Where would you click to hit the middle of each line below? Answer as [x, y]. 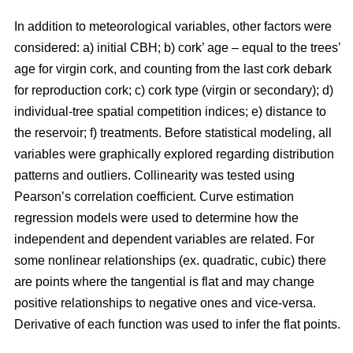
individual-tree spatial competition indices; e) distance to [170, 111]
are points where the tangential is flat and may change [164, 281]
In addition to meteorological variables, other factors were [173, 26]
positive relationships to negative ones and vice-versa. [165, 303]
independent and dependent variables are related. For [164, 239]
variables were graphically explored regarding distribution [174, 154]
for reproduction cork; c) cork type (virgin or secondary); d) [174, 90]
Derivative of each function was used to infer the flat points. [177, 324]
